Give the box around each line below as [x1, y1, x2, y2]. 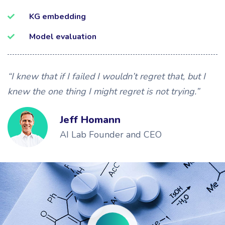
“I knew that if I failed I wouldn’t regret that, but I [8, 70, 205, 83]
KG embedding [29, 11, 86, 23]
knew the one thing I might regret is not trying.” [8, 85, 199, 98]
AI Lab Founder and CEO [60, 128, 162, 141]
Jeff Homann [60, 113, 121, 127]
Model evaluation [29, 31, 96, 43]
